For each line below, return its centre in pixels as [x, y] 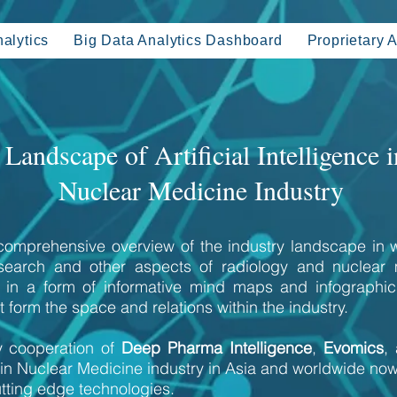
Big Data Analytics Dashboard [178, 40]
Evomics [353, 348]
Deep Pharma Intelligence [217, 348]
